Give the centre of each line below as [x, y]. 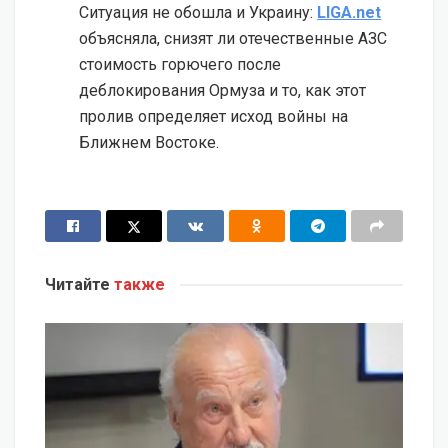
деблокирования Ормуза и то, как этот [223, 90]
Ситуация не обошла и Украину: [198, 12]
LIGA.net [349, 12]
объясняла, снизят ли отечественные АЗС [233, 38]
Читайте [77, 284]
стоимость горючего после [180, 64]
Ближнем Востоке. [149, 142]
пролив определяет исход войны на [214, 116]
